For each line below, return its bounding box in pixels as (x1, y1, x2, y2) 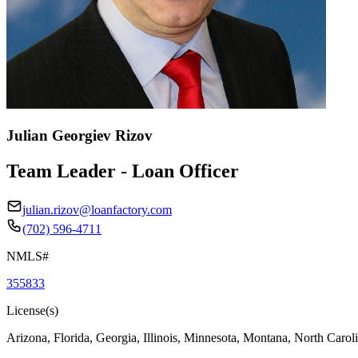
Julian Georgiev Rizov (6, 126, 153, 144)
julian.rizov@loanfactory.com (22, 202, 172, 217)
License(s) (6, 303, 58, 317)
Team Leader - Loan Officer (6, 160, 239, 181)
